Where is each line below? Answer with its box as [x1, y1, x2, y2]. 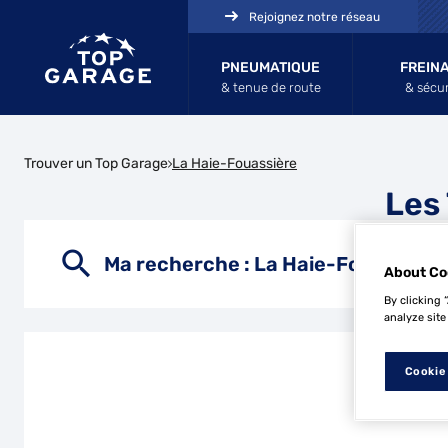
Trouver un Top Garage [24, 154, 168, 172]
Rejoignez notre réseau [249, 10, 381, 24]
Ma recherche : [104, 252, 254, 276]
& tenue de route [220, 80, 321, 95]
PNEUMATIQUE [221, 59, 320, 76]
